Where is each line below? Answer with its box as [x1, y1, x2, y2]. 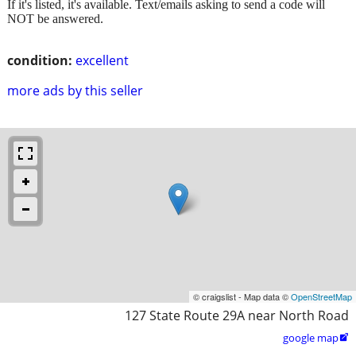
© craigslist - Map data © [193, 289, 291, 303]
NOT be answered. [7, 11, 103, 25]
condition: [7, 51, 72, 69]
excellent [75, 51, 129, 69]
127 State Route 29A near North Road [125, 306, 349, 324]
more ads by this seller [7, 81, 143, 99]
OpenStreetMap [291, 289, 352, 303]
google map [283, 330, 339, 345]
